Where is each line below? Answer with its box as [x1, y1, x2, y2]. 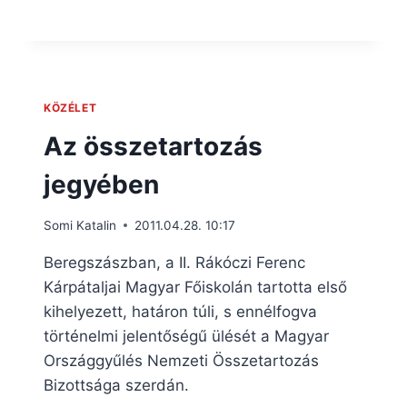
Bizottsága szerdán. [44, 375, 189, 394]
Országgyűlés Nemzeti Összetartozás [44, 351, 319, 370]
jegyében [44, 169, 159, 201]
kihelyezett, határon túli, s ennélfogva [44, 302, 317, 321]
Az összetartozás [44, 131, 263, 163]
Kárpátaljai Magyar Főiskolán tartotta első [44, 277, 347, 296]
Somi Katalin [44, 217, 116, 233]
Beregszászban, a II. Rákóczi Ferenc [44, 253, 305, 272]
